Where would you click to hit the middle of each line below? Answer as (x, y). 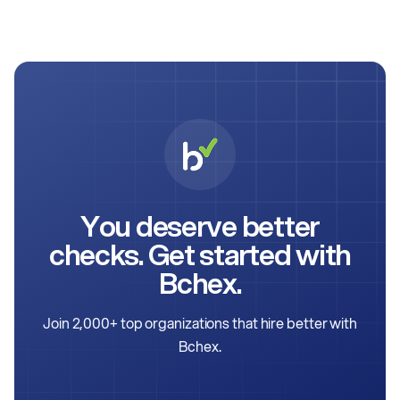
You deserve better (200, 225)
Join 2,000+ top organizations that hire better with (200, 322)
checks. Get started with (200, 254)
